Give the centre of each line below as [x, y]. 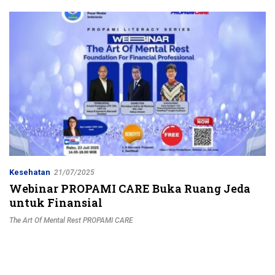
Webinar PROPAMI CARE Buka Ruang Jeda [130, 189]
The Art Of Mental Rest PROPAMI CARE [71, 221]
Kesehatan [30, 172]
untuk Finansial [56, 203]
